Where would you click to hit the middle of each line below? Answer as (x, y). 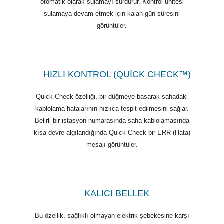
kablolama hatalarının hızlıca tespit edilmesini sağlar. (112, 108)
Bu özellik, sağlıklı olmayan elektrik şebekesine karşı (112, 215)
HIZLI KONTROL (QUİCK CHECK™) (117, 74)
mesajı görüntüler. (112, 144)
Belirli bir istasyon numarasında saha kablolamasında (112, 120)
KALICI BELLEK (117, 193)
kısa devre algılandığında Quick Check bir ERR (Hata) (112, 132)
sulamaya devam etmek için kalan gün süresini (112, 14)
